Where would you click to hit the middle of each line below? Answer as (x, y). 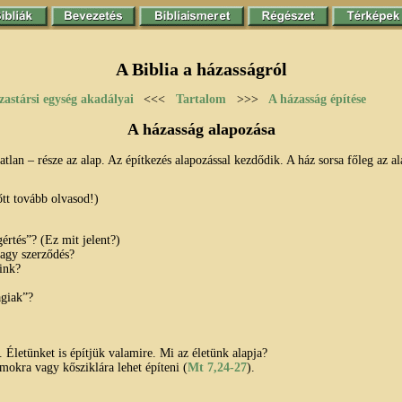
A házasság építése (317, 99)
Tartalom (201, 99)
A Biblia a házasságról (201, 70)
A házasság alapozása (201, 129)
